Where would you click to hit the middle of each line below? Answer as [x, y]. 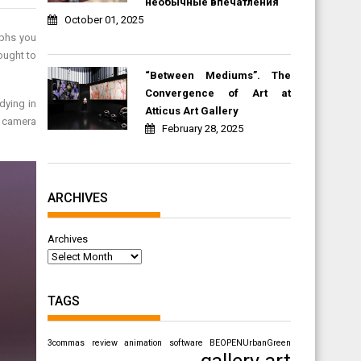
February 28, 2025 [202, 128]
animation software [164, 342]
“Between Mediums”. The [218, 75]
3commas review [83, 342]
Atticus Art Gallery [191, 110]
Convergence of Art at [218, 93]
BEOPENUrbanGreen [251, 342]
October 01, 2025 [104, 19]
